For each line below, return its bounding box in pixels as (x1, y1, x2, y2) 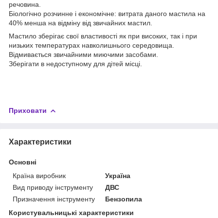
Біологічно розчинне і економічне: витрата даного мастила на (9, 9, 205, 18)
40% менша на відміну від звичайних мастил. (9, 18, 152, 27)
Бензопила (105, 195, 143, 203)
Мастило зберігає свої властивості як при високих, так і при (9, 32, 197, 40)
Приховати (9, 106, 47, 114)
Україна (105, 171, 131, 180)
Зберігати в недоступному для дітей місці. (9, 59, 142, 68)
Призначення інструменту (13, 195, 95, 203)
